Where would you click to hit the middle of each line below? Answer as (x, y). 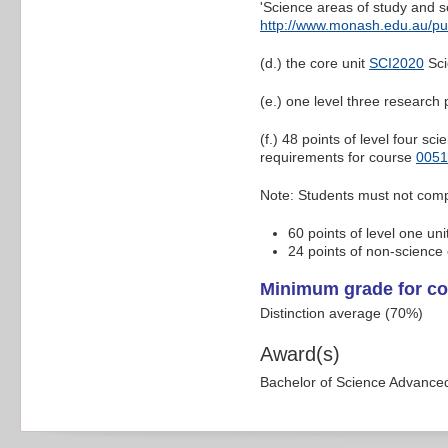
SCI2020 (396, 63)
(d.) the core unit (314, 63)
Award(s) (300, 354)
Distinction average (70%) (341, 313)
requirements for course (338, 157)
